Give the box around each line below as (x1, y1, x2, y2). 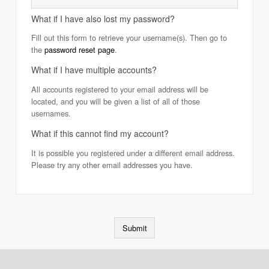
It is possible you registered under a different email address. (31, 147, 235, 159)
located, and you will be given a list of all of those (31, 95, 142, 107)
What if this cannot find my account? (31, 127, 169, 139)
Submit (122, 222, 147, 234)
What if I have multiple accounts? (31, 64, 157, 76)
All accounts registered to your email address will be (31, 83, 209, 95)
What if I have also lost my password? (31, 12, 175, 25)
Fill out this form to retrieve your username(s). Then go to (31, 32, 228, 44)
